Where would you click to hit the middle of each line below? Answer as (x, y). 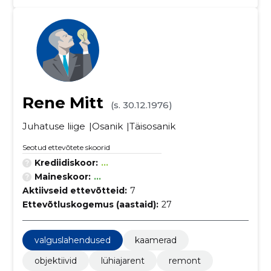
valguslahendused (72, 240)
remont (184, 261)
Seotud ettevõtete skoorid (66, 147)
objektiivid (55, 261)
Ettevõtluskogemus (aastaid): (90, 204)
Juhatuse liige (54, 126)
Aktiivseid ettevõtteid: (74, 191)
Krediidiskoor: (66, 163)
